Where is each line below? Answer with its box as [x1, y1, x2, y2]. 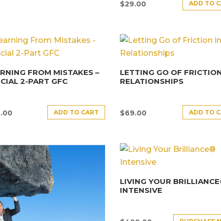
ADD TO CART [54, 108, 99, 116]
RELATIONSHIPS [120, 76, 184, 86]
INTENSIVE [120, 185, 163, 195]
